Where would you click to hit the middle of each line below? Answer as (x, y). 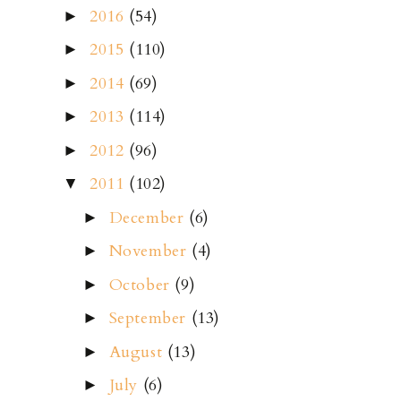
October (142, 285)
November (150, 252)
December (149, 218)
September (150, 319)
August (138, 352)
